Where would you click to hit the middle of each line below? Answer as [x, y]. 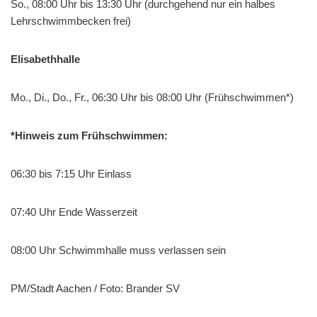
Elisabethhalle [45, 59]
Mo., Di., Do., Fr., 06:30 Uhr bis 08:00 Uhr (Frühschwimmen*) [152, 97]
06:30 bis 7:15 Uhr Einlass [71, 173]
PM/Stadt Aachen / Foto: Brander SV [95, 288]
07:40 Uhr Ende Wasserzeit [74, 212]
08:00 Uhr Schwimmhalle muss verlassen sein [118, 250]
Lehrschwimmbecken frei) [71, 21]
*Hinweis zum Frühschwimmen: [89, 135]
